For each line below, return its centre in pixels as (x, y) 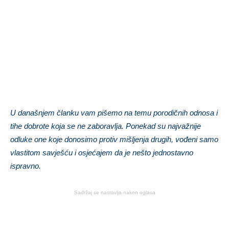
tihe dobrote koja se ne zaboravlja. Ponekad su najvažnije (106, 126)
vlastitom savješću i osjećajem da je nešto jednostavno (102, 153)
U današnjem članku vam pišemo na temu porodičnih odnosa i (114, 113)
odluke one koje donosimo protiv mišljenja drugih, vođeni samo (114, 140)
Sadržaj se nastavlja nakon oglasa (114, 193)
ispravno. (26, 166)
